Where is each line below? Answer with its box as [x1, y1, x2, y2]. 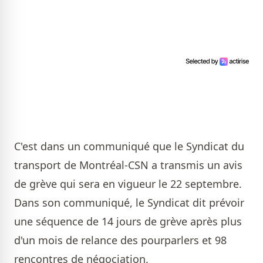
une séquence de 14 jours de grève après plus [14, 214, 242, 229]
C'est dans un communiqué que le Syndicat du [14, 139, 244, 154]
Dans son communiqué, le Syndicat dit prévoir [14, 195, 244, 210]
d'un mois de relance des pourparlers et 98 [14, 233, 227, 248]
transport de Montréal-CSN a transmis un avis [14, 158, 242, 173]
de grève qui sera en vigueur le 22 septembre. [14, 177, 242, 191]
